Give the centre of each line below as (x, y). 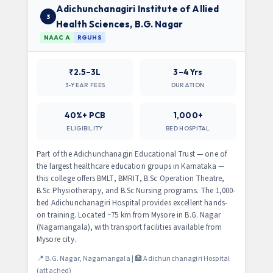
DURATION (188, 85)
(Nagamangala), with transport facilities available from (129, 227)
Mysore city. (56, 239)
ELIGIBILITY (85, 128)
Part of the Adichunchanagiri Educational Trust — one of (132, 154)
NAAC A (57, 37)
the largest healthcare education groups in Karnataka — (131, 166)
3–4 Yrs (188, 72)
